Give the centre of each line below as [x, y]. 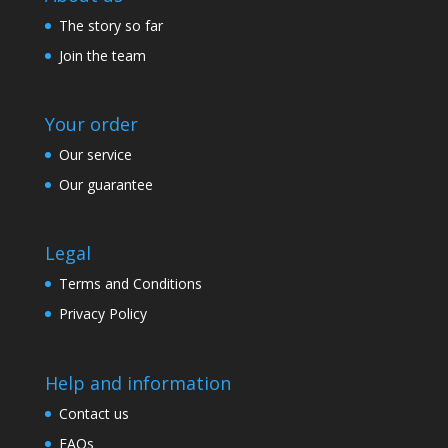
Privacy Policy [102, 314]
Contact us [93, 413]
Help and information [137, 382]
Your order [91, 124]
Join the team [102, 55]
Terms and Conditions [130, 284]
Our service [95, 155]
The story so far [110, 25]
